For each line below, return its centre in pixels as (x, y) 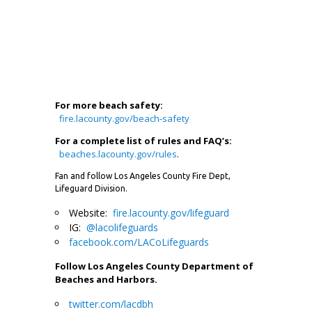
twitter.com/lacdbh (111, 304)
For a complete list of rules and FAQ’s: (145, 140)
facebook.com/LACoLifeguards (139, 242)
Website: (91, 212)
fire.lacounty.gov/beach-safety (124, 118)
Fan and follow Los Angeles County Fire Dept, (143, 175)
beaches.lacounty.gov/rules (118, 154)
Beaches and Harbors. (106, 279)
